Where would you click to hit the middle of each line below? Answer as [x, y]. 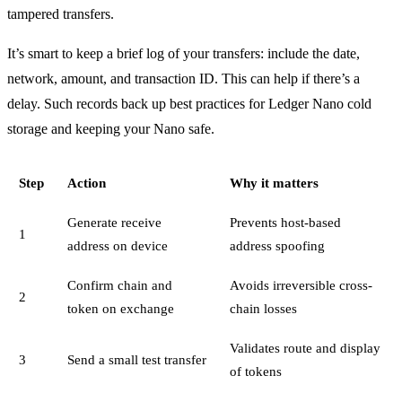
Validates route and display [305, 347]
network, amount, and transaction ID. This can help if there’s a [184, 78]
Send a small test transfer [136, 359]
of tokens [255, 371]
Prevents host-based [285, 222]
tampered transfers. [61, 13]
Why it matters [274, 182]
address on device [117, 245]
